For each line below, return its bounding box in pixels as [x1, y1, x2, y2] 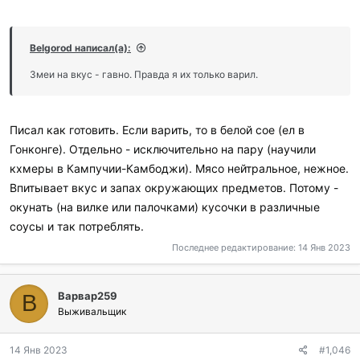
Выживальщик [58, 305, 126, 317]
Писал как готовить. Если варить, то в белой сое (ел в [10, 123, 305, 137]
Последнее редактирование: [172, 241, 298, 253]
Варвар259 [58, 288, 117, 302]
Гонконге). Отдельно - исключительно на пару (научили [10, 142, 316, 156]
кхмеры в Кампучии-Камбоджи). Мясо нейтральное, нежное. [10, 162, 349, 175]
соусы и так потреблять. [10, 219, 144, 233]
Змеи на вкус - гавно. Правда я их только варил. [30, 68, 258, 80]
